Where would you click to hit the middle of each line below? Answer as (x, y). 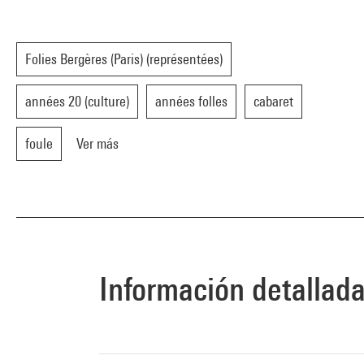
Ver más (97, 143)
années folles (191, 101)
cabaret (273, 101)
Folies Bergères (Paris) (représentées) (124, 59)
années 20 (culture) (77, 101)
